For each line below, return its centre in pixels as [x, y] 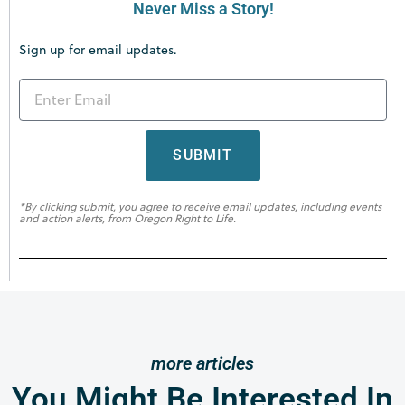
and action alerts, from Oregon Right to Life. [127, 218]
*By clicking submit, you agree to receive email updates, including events [200, 206]
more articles [202, 363]
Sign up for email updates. [98, 49]
